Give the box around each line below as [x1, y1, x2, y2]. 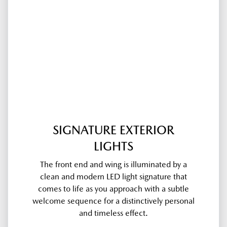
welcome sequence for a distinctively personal [32, 196, 195, 206]
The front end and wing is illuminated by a [40, 160, 187, 170]
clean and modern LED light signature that [40, 172, 187, 182]
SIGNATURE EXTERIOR [53, 123, 174, 138]
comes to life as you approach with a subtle [38, 184, 189, 194]
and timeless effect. [79, 208, 148, 218]
